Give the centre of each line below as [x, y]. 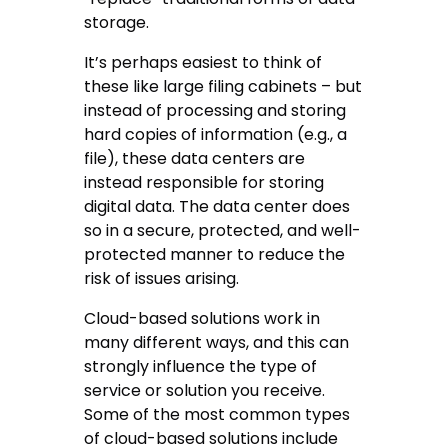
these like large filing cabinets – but [223, 87]
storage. [117, 23]
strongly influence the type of [201, 367]
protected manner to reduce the [215, 255]
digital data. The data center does [217, 207]
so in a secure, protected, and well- [223, 231]
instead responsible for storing [204, 183]
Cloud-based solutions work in [202, 319]
